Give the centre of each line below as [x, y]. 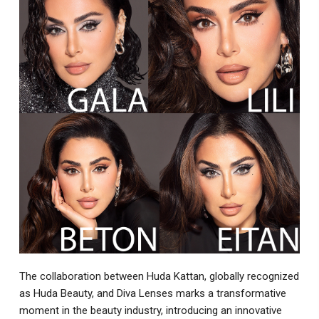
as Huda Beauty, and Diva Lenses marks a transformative [152, 294]
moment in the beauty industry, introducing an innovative [150, 311]
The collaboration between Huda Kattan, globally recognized [159, 277]
